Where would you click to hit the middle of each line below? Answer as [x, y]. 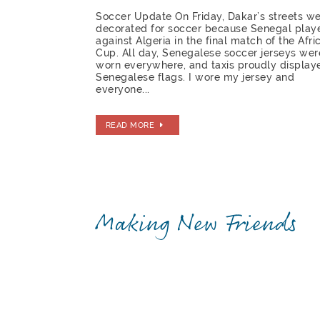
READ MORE [130, 125]
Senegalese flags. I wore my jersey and [195, 77]
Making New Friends [197, 224]
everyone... [123, 89]
